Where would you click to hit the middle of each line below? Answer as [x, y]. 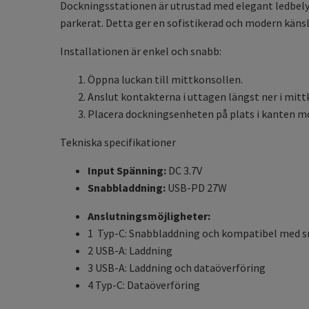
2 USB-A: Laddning [130, 251]
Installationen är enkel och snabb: [141, 51]
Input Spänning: [127, 171]
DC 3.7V [184, 171]
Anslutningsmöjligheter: [149, 216]
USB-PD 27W [196, 188]
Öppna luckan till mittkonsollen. [165, 80]
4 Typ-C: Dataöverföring [144, 285]
